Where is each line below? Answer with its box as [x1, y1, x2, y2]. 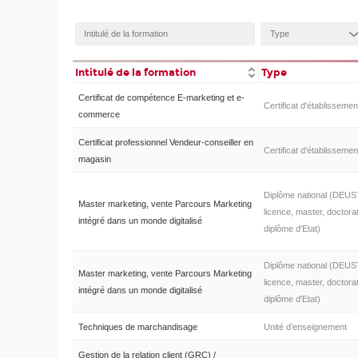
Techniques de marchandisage [78, 321, 197, 332]
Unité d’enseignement [263, 321, 347, 332]
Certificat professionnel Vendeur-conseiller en [78, 137, 253, 147]
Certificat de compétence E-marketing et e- [78, 92, 245, 102]
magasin [78, 153, 111, 164]
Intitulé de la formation [75, 66, 197, 79]
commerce [78, 109, 120, 119]
